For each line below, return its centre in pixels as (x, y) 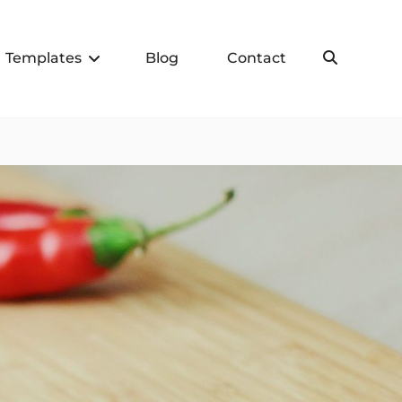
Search (366, 57)
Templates (44, 58)
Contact (257, 58)
